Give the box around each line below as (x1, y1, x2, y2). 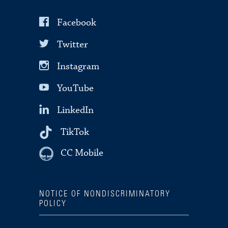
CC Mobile (61, 147, 104, 160)
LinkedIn (57, 104, 94, 117)
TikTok (61, 126, 90, 139)
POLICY (39, 199, 67, 208)
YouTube (57, 82, 94, 95)
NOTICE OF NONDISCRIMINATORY (39, 190, 171, 198)
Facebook (57, 16, 97, 30)
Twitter (57, 38, 89, 51)
